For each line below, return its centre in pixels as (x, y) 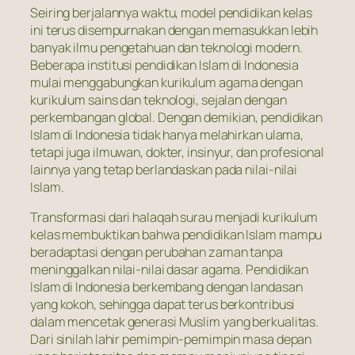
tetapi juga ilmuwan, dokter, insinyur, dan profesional (177, 153)
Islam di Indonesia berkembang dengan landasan (166, 287)
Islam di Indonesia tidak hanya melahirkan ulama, (167, 135)
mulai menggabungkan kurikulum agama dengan (166, 83)
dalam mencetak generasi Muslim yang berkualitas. (175, 322)
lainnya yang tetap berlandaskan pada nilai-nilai (164, 170)
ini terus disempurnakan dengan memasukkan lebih (174, 31)
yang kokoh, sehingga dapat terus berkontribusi (163, 305)
